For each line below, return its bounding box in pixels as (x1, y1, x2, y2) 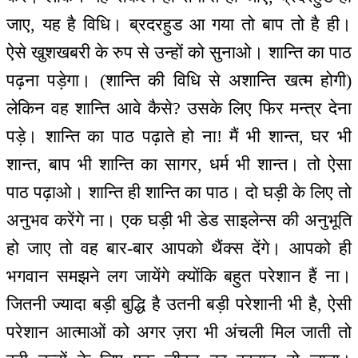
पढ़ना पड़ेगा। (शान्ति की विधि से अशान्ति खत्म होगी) (6, 70, 352, 91)
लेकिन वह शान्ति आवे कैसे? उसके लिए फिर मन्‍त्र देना (6, 98, 352, 119)
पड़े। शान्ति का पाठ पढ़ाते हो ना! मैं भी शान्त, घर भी (6, 126, 352, 147)
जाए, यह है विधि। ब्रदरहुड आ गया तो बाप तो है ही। (6, 14, 352, 35)
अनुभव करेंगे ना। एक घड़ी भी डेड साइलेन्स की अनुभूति (6, 210, 352, 231)
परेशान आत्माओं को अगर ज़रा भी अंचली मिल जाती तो (6, 322, 352, 343)
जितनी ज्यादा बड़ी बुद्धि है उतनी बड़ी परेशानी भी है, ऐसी (6, 294, 352, 315)
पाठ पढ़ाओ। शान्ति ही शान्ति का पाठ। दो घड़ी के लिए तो (6, 182, 352, 203)
